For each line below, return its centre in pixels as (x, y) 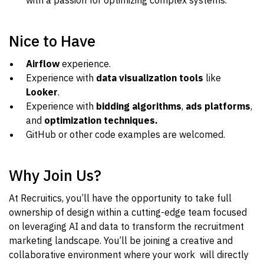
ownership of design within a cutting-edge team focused (128, 212)
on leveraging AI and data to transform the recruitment (126, 226)
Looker (42, 92)
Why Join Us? (55, 175)
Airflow (43, 64)
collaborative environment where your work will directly (129, 255)
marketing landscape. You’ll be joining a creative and (121, 240)
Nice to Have (56, 41)
